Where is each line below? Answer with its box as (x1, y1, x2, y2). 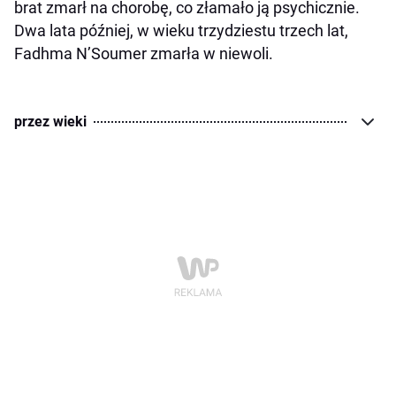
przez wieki (14, 112, 87, 130)
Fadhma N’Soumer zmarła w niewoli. (14, 43, 273, 63)
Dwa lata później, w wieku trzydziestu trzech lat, (14, 20, 348, 40)
